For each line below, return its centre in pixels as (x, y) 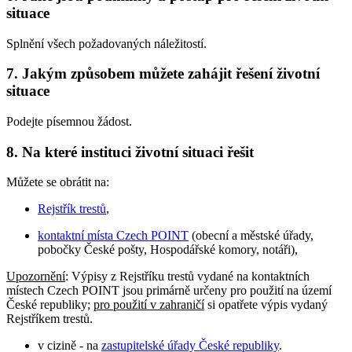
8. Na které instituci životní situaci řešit (130, 152)
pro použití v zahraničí (149, 305)
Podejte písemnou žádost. (69, 122)
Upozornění (36, 277)
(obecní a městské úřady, (251, 236)
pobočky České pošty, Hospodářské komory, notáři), (168, 250)
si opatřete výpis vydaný (266, 305)
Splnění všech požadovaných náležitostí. (106, 43)
